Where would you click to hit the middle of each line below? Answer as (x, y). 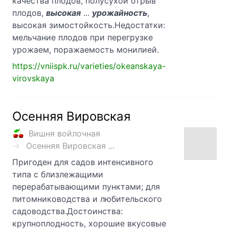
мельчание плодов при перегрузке (83, 38)
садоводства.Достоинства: (67, 211)
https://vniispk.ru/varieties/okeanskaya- (89, 66)
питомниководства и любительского (87, 199)
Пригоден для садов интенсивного (83, 162)
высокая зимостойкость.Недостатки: (89, 25)
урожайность (120, 13)
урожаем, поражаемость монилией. (86, 50)
